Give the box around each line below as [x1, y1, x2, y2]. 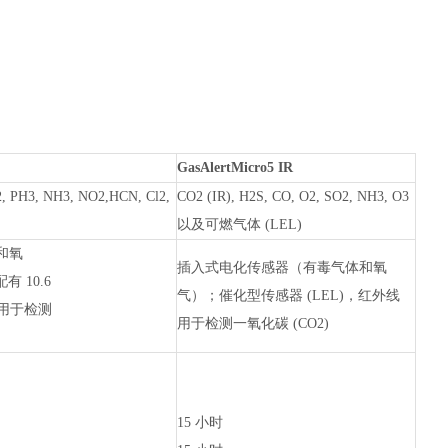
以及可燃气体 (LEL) [177, 217, 302, 232]
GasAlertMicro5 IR [177, 160, 293, 175]
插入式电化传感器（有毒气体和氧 [177, 260, 387, 275]
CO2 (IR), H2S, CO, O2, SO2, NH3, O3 [177, 189, 409, 204]
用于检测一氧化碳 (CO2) [177, 316, 329, 331]
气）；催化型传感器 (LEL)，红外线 [177, 288, 400, 303]
